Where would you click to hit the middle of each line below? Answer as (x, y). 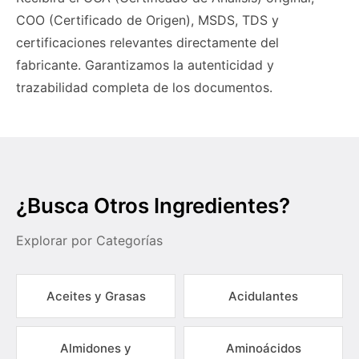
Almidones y (96, 348)
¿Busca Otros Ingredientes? (153, 206)
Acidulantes (263, 296)
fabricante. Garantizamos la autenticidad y (145, 65)
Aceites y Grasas (96, 296)
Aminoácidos (263, 348)
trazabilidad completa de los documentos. (144, 87)
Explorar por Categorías (89, 240)
